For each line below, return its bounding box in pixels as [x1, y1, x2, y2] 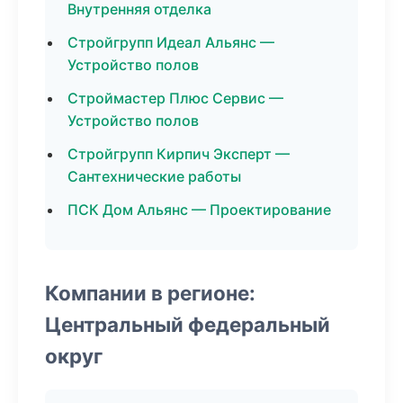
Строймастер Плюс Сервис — [67, 89, 283, 107]
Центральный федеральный [45, 312, 330, 336]
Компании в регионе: [45, 281, 255, 305]
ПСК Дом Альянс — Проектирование [67, 201, 331, 219]
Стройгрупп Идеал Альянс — [67, 33, 274, 51]
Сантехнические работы [67, 167, 241, 185]
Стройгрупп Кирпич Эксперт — [67, 145, 290, 163]
